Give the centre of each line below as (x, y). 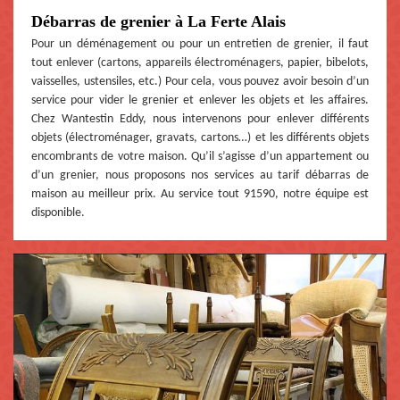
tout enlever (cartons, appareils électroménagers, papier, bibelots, (200, 62)
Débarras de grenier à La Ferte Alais (158, 21)
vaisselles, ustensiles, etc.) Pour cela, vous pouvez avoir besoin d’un (200, 81)
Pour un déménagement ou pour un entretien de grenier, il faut (200, 44)
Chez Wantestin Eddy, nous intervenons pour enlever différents (200, 119)
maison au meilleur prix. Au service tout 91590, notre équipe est (200, 194)
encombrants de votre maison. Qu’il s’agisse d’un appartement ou (200, 156)
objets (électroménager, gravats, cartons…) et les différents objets (200, 137)
